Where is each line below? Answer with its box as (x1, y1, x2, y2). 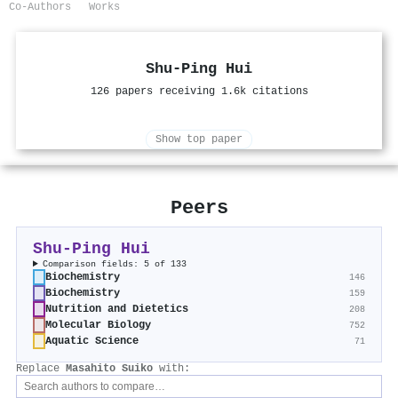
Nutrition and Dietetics (45, 303, 188, 316)
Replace (16, 362, 66, 376)
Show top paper (155, 133, 243, 147)
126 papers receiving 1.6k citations (90, 85, 308, 99)
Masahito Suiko (66, 362, 153, 376)
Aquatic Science (45, 335, 139, 348)
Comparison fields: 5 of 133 (43, 259, 187, 270)
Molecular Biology (45, 319, 151, 332)
